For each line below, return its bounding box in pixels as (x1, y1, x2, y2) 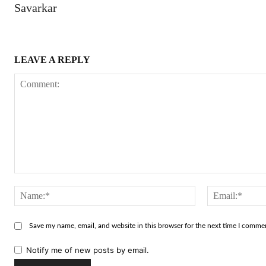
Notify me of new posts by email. (26, 245, 149, 255)
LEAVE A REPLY (14, 54, 90, 65)
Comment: (14, 173, 53, 184)
